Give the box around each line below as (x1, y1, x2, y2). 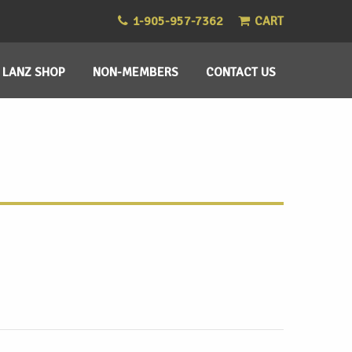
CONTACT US (206, 64, 276, 80)
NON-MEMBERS (93, 64, 178, 80)
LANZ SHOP (2, 64, 65, 80)
